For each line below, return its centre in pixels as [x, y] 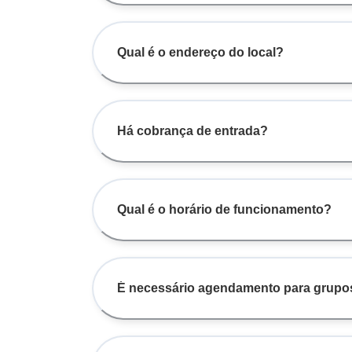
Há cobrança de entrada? [192, 130]
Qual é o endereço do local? [200, 52]
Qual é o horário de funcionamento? [224, 209]
